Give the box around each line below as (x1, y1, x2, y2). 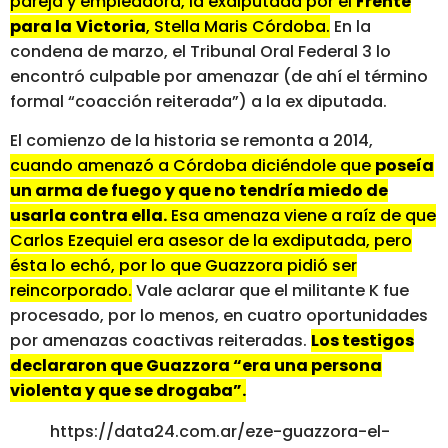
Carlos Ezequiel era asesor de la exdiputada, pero (10, 229, 412, 253)
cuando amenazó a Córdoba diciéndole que (10, 154, 375, 178)
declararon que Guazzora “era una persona (10, 354, 382, 378)
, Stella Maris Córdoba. (146, 15, 330, 39)
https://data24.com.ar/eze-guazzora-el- (50, 420, 390, 444)
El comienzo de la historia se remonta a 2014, (10, 129, 373, 153)
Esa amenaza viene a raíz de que (167, 204, 436, 228)
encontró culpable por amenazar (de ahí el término (10, 65, 428, 89)
